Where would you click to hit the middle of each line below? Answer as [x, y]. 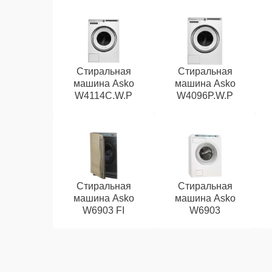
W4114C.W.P [104, 96]
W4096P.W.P [205, 96]
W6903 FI [104, 210]
